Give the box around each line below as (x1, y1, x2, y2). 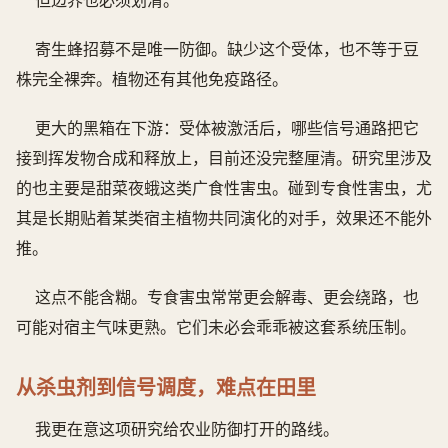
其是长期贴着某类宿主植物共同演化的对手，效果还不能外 (16, 206, 432, 229)
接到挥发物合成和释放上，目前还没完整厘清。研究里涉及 (16, 146, 432, 169)
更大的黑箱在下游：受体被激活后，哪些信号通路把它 (35, 116, 420, 139)
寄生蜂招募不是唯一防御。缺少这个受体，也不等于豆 (35, 37, 420, 60)
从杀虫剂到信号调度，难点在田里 (16, 373, 316, 401)
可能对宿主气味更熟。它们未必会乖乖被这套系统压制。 (16, 315, 416, 338)
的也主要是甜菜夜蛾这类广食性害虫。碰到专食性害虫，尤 (16, 176, 432, 199)
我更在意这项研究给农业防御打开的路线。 (35, 417, 340, 440)
